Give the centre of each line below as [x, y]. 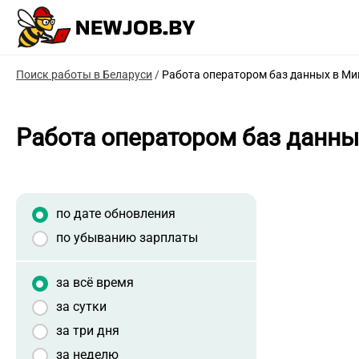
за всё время [95, 283]
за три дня [88, 331]
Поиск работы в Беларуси [84, 75]
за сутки [81, 307]
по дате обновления [116, 214]
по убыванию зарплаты [127, 238]
